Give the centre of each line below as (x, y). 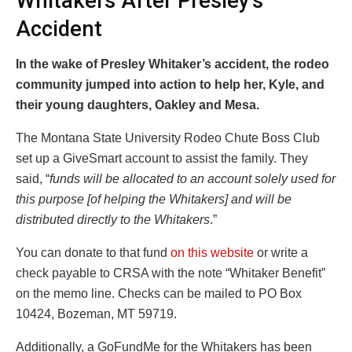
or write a (281, 252)
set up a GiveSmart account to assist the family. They (162, 158)
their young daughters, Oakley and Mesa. (137, 104)
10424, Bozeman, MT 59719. (96, 313)
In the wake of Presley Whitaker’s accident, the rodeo (172, 64)
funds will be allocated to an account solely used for (192, 178)
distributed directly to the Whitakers (113, 219)
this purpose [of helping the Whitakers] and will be (154, 199)
